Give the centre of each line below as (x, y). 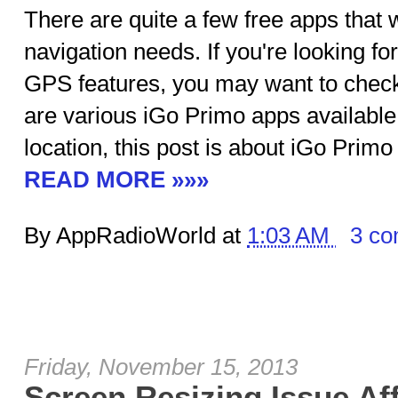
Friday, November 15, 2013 (161, 367)
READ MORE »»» (116, 179)
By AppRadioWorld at (135, 235)
